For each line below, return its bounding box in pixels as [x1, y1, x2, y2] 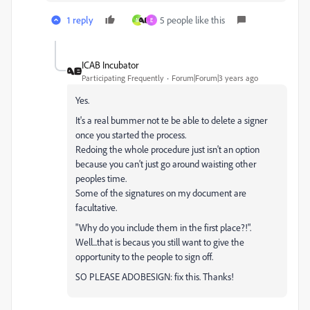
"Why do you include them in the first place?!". [75, 221, 251, 233]
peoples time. [75, 172, 127, 184]
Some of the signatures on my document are [75, 187, 246, 199]
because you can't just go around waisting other [75, 158, 256, 170]
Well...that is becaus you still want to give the [75, 236, 244, 248]
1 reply [67, 14, 93, 26]
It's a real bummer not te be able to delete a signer [75, 114, 267, 126]
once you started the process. [75, 129, 186, 140]
